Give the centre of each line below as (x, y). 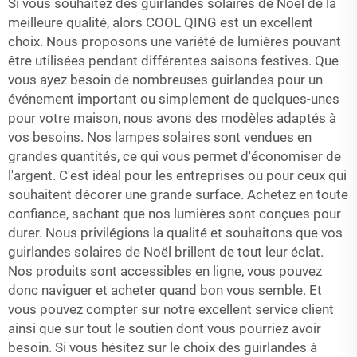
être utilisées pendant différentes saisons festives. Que (173, 61)
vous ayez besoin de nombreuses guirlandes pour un (165, 80)
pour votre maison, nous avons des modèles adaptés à (172, 118)
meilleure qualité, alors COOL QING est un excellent (161, 23)
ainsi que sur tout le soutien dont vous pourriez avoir (165, 329)
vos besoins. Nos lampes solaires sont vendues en (160, 137)
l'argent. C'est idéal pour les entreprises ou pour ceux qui (177, 176)
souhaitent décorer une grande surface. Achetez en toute (178, 195)
